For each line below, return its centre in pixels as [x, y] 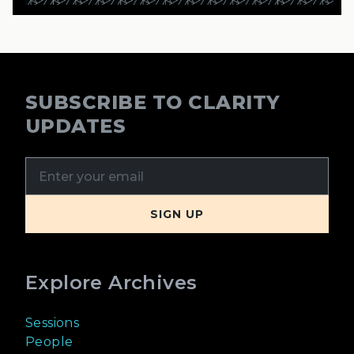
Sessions [53, 323]
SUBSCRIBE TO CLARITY [153, 103]
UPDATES [76, 126]
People [49, 342]
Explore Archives [111, 283]
